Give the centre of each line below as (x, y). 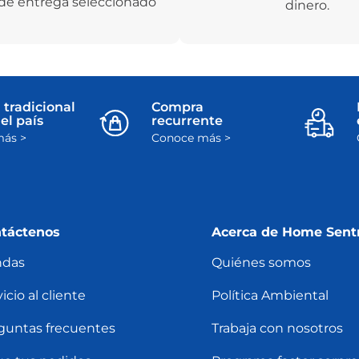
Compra (178, 107)
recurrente (188, 121)
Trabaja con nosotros (277, 329)
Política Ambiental (270, 296)
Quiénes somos (261, 263)
